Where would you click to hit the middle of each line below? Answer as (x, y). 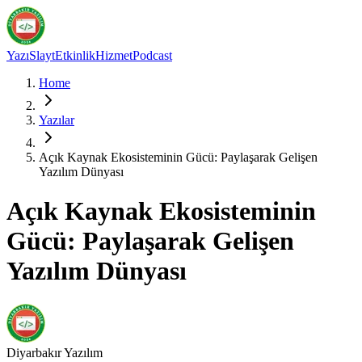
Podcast (152, 55)
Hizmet (114, 55)
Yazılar (57, 120)
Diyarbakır (34, 352)
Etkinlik (75, 55)
